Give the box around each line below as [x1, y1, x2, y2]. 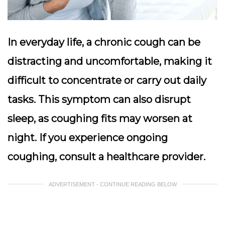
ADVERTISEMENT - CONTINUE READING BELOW [48, 181, 177, 188]
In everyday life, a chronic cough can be [8, 36, 200, 49]
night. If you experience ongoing [8, 132, 168, 144]
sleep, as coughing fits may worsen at [8, 113, 192, 125]
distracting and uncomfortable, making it [8, 55, 212, 68]
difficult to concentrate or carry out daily [8, 74, 206, 87]
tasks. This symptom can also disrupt [8, 93, 191, 106]
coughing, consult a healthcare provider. [8, 151, 205, 163]
